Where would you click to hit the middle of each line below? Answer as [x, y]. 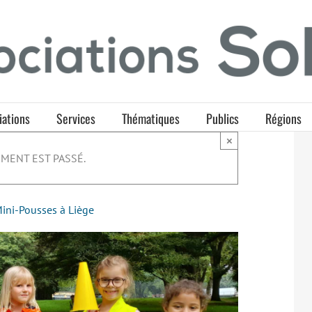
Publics [222, 118]
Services [76, 118]
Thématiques [150, 118]
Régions [283, 118]
